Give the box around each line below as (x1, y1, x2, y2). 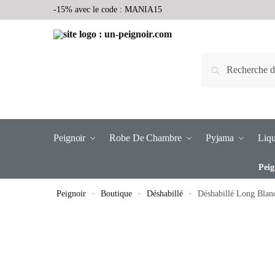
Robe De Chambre (109, 133, 182, 143)
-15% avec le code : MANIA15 (53, 5, 162, 14)
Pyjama (205, 133, 234, 143)
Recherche (215, 61, 257, 72)
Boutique (101, 189, 133, 198)
